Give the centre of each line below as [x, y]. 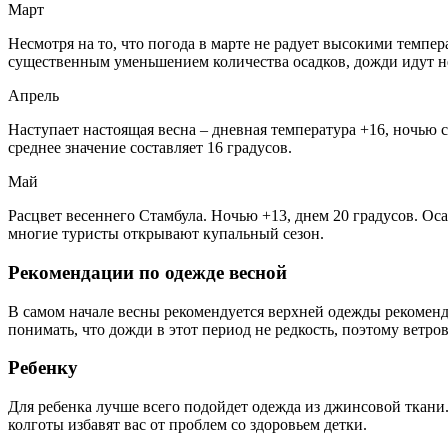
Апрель [33, 96]
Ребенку [43, 368]
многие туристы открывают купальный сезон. [166, 234]
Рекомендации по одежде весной [147, 273]
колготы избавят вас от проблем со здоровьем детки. [187, 425]
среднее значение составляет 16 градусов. [150, 148]
